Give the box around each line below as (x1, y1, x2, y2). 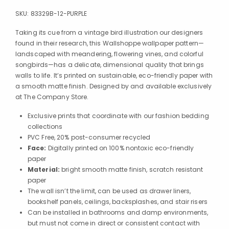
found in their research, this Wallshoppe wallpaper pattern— (15, 38, 204, 48)
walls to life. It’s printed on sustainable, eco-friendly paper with (15, 71, 213, 80)
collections (28, 122, 63, 131)
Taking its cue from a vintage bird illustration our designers (15, 28, 203, 37)
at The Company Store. (15, 92, 89, 101)
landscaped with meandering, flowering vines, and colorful (15, 49, 203, 58)
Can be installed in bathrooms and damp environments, (28, 208, 209, 217)
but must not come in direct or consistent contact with (28, 218, 200, 227)
